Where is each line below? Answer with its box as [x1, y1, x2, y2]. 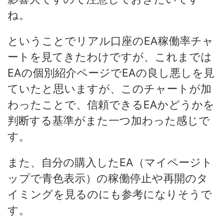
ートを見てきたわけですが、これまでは [7, 50, 212, 64]
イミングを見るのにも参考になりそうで [7, 188, 212, 201]
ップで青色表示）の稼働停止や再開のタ [7, 172, 208, 185]
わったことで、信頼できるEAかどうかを [7, 98, 215, 111]
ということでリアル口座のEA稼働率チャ [7, 34, 214, 48]
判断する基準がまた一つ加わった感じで [7, 114, 210, 127]
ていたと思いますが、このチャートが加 [7, 82, 212, 96]
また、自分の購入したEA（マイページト [7, 156, 213, 169]
